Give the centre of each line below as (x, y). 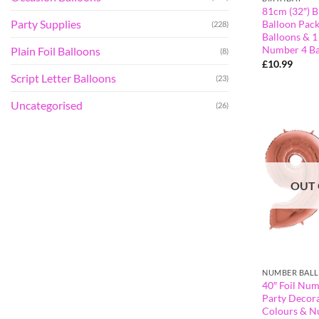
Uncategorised (47, 105)
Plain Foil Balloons (56, 51)
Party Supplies (46, 23)
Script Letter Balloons (63, 78)
